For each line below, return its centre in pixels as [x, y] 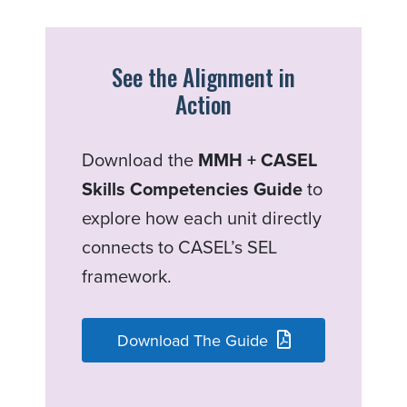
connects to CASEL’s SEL [179, 247]
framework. [127, 276]
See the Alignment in [203, 77]
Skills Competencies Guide [192, 189]
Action [203, 104]
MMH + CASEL [258, 160]
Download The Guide [192, 341]
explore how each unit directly [202, 218]
